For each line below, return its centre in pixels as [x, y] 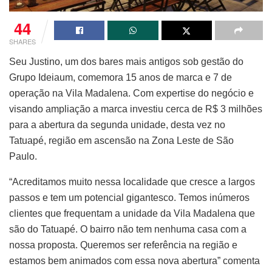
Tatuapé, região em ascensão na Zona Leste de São [121, 140]
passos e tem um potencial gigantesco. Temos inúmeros [129, 197]
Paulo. [23, 156]
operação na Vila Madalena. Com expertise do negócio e [131, 93]
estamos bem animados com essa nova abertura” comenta [134, 260]
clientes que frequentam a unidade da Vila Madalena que [132, 213]
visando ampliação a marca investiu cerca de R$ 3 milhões [136, 109]
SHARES [22, 41]
